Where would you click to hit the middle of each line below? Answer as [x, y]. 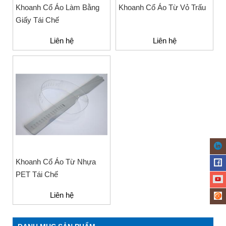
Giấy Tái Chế [37, 20]
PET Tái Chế [37, 174]
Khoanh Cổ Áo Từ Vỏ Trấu [162, 7]
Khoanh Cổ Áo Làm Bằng [58, 7]
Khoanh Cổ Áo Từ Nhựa [56, 162]
